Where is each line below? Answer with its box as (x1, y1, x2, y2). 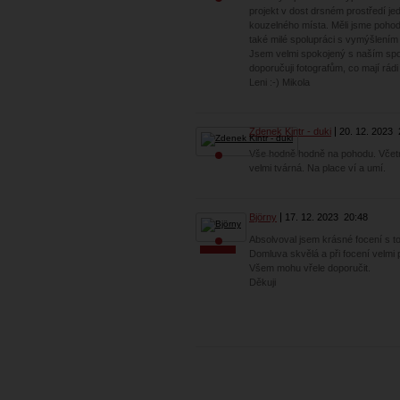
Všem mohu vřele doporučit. (249, 262, 371, 273)
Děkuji (249, 277, 276, 287)
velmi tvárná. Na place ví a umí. (249, 162, 386, 173)
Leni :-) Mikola (249, 77, 310, 87)
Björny (249, 212, 277, 222)
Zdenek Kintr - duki (249, 126, 331, 137)
